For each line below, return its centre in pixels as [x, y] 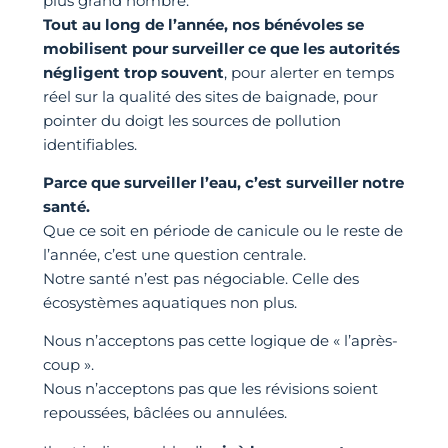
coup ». [68, 365]
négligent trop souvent [133, 72]
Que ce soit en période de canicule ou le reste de [222, 231]
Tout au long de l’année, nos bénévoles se [203, 24]
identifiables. [89, 144]
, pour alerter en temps [308, 72]
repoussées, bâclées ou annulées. [164, 413]
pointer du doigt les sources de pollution [191, 120]
